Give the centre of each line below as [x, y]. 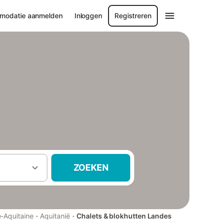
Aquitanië [55, 216]
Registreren [133, 16]
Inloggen [88, 16]
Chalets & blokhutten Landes [124, 216]
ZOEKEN [91, 167]
